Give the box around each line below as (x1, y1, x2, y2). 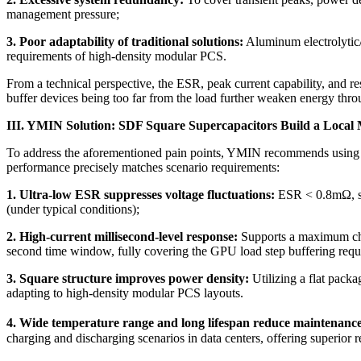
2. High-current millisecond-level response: (6, 229, 238, 243)
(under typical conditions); (6, 201, 139, 216)
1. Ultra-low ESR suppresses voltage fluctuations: (6, 187, 275, 201)
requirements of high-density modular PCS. (6, 48, 226, 63)
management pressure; (6, 6, 119, 21)
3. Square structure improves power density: (6, 271, 249, 285)
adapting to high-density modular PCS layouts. (6, 285, 243, 300)
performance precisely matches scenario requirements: (6, 160, 280, 174)
